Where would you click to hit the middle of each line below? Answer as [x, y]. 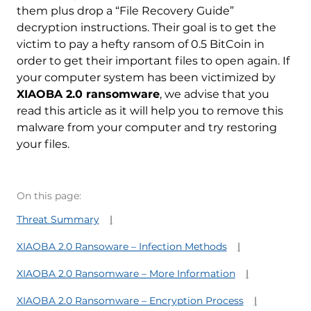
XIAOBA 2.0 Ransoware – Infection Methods [121, 246]
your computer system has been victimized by [146, 77]
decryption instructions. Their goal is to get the [146, 27]
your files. [43, 144]
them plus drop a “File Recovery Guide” [125, 10]
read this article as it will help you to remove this [150, 110]
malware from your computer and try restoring [146, 127]
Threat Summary [58, 219]
